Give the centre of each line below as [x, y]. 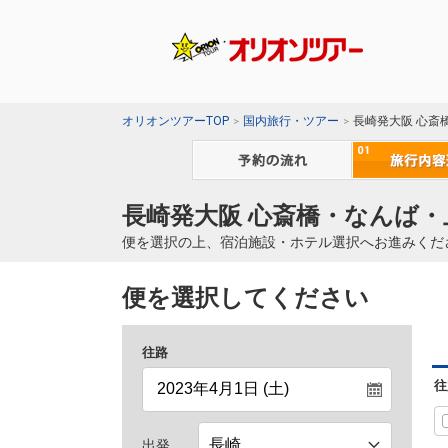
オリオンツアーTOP [175, 121]
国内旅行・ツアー [291, 121]
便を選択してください [245, 298]
